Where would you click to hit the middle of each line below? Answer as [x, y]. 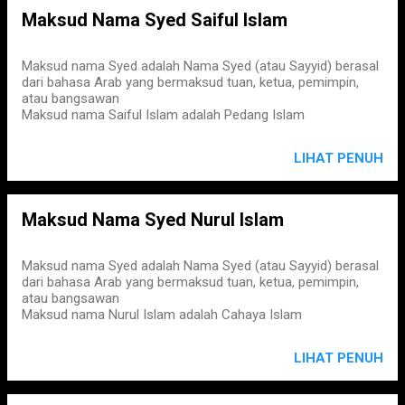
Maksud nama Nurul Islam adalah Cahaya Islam [162, 315]
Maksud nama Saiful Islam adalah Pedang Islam [163, 115]
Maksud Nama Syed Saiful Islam [155, 20]
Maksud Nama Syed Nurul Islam [153, 220]
